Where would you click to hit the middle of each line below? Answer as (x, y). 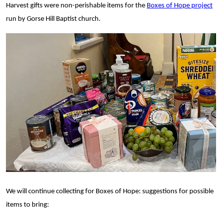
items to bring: (28, 205)
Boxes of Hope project (180, 5)
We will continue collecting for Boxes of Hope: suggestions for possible (110, 191)
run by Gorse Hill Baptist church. (53, 19)
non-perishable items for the (104, 5)
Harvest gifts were (33, 5)
